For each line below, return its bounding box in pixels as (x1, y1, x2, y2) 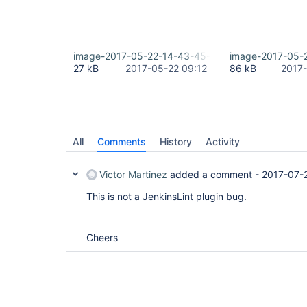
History (160, 136, 192, 147)
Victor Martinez (99, 169, 167, 180)
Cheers (86, 232, 118, 243)
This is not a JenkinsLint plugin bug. (86, 191, 247, 202)
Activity (206, 136, 240, 147)
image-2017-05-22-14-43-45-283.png (73, 50, 249, 62)
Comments (97, 136, 146, 147)
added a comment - (167, 169, 262, 180)
